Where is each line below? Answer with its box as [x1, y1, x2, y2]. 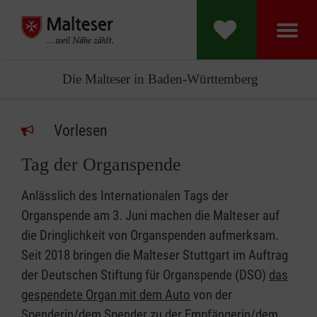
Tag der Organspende [21, 154, 181, 175]
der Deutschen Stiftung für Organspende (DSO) [21, 267, 269, 283]
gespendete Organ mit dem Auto [21, 287, 190, 303]
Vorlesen [54, 122, 108, 139]
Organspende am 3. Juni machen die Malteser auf [21, 207, 279, 224]
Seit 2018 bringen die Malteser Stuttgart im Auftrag [21, 247, 288, 263]
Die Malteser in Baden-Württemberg [62, 71, 258, 86]
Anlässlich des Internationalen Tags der [21, 188, 229, 204]
